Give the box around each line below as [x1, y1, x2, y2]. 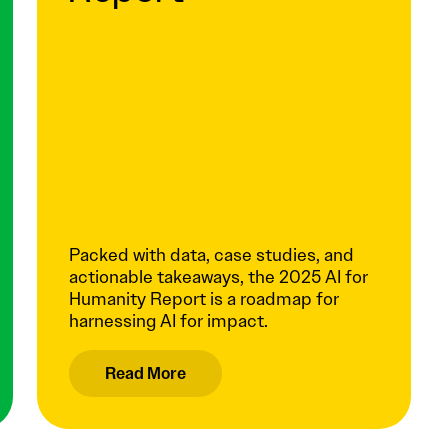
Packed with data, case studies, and [69, 243, 355, 268]
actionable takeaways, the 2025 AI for [69, 265, 369, 290]
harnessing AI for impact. [69, 309, 269, 334]
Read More [105, 362, 187, 384]
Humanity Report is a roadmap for [69, 287, 340, 312]
